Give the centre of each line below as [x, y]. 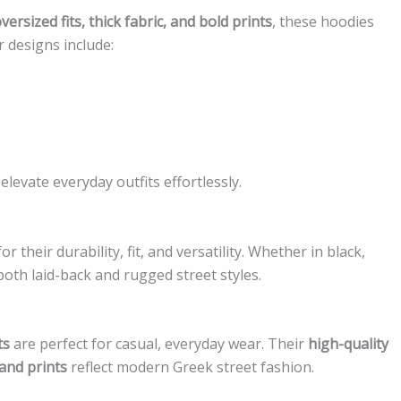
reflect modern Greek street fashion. [191, 367]
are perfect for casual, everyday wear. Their [161, 344]
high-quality [348, 344]
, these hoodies [323, 21]
